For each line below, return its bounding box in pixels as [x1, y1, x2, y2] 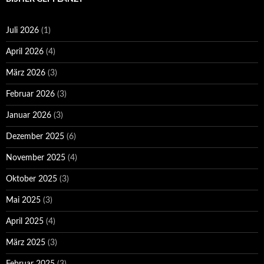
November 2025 [6, 154, 65, 163]
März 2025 [6, 239, 45, 247]
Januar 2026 [6, 111, 51, 120]
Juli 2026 [6, 27, 39, 35]
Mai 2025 [6, 196, 41, 205]
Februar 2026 [6, 90, 55, 99]
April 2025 [6, 217, 44, 226]
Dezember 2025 [6, 133, 64, 141]
